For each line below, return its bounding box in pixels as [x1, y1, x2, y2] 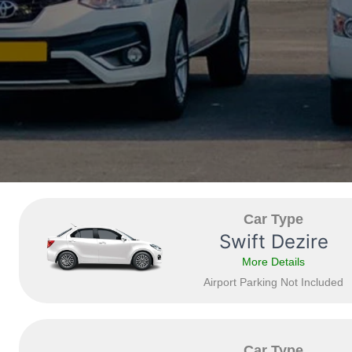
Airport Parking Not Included [203, 276, 343, 288]
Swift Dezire [218, 230, 328, 253]
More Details [242, 255, 305, 268]
